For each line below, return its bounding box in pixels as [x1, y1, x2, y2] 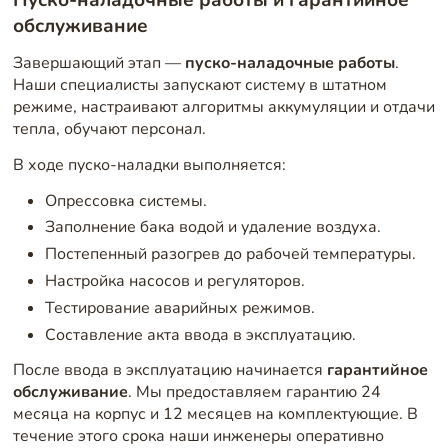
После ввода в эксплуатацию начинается [12, 359, 327, 382]
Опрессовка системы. [44, 189, 207, 212]
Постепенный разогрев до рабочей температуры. [44, 243, 416, 266]
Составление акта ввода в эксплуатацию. [44, 323, 356, 346]
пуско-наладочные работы [184, 52, 395, 75]
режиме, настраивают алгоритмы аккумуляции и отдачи [12, 96, 435, 119]
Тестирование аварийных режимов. [44, 296, 315, 319]
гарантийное [326, 359, 428, 382]
